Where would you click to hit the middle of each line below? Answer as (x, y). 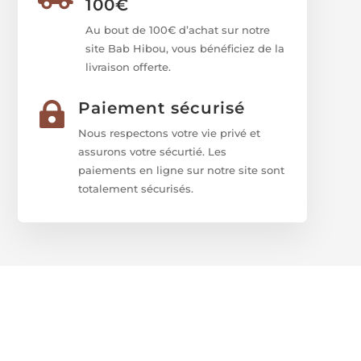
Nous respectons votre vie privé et (170, 133)
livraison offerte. (129, 67)
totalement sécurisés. (136, 188)
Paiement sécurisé (162, 108)
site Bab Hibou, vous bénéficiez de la (185, 49)
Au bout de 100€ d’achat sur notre (178, 30)
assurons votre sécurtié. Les (153, 151)
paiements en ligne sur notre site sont (182, 170)
